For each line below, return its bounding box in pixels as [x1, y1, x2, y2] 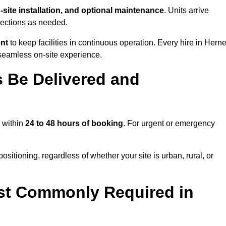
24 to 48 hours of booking [25, 119, 123, 128]
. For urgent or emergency [123, 119, 215, 128]
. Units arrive [164, 6, 209, 15]
